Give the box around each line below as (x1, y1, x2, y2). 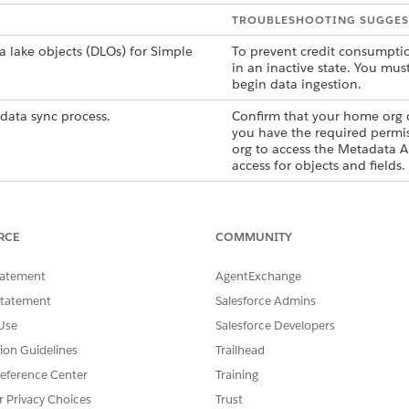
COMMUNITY (215, 229, 292, 245)
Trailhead (215, 342, 265, 358)
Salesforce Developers (215, 318, 335, 333)
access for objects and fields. (231, 157, 405, 173)
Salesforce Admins (215, 293, 316, 309)
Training (215, 367, 258, 383)
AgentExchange (215, 268, 301, 284)
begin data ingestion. (231, 76, 362, 92)
